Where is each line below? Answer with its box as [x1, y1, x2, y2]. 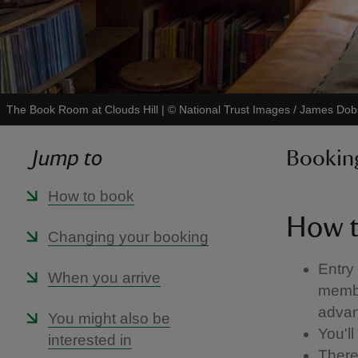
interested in [48, 332, 132, 348]
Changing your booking [48, 229, 209, 245]
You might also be [48, 310, 170, 327]
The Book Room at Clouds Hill [6, 103, 158, 116]
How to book [48, 188, 134, 205]
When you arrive [48, 269, 161, 286]
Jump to [32, 147, 102, 169]
